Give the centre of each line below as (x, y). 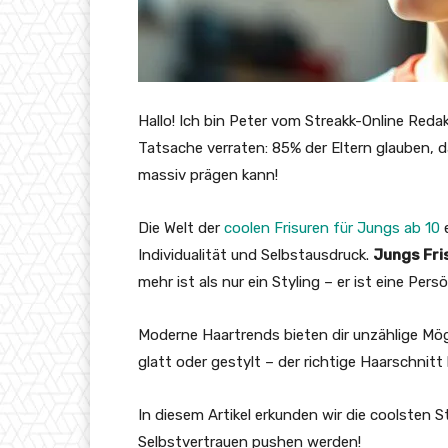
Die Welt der (181, 228)
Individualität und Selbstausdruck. (255, 255)
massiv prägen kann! (208, 175)
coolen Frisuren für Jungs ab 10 (332, 228)
